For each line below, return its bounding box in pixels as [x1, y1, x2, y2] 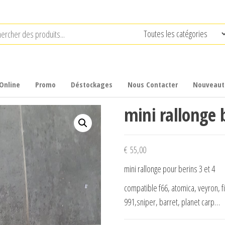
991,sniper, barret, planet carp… [124, 195, 220, 208]
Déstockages [71, 79, 113, 89]
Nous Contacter [128, 79, 178, 89]
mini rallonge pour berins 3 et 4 [124, 162, 215, 175]
